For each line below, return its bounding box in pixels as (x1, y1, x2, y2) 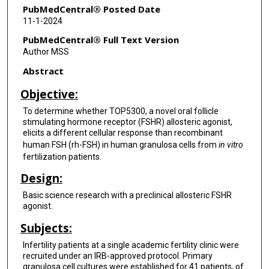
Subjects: (20, 220, 72, 235)
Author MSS (22, 47, 69, 57)
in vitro (218, 139, 243, 150)
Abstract (22, 65, 64, 77)
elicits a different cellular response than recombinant (22, 127, 223, 138)
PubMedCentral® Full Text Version (22, 34, 179, 46)
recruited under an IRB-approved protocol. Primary (22, 250, 213, 261)
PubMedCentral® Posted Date (22, 2, 160, 15)
